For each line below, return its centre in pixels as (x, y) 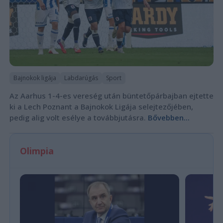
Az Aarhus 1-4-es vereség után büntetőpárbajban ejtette (111, 96)
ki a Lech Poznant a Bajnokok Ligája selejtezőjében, (101, 107)
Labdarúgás (81, 78)
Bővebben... (168, 118)
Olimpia (37, 151)
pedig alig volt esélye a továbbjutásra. (78, 118)
